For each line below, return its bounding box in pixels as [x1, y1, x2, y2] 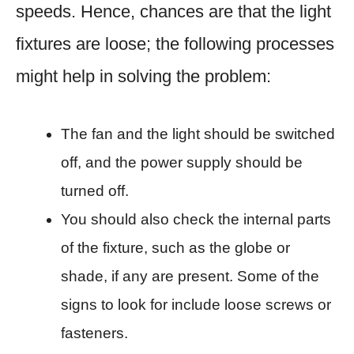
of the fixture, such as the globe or [61, 239, 290, 256]
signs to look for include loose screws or [61, 296, 331, 313]
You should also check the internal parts [61, 210, 331, 228]
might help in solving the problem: [16, 66, 271, 86]
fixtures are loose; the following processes [16, 33, 334, 54]
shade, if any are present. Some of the [61, 267, 319, 284]
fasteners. [61, 324, 128, 341]
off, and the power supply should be [61, 153, 303, 171]
